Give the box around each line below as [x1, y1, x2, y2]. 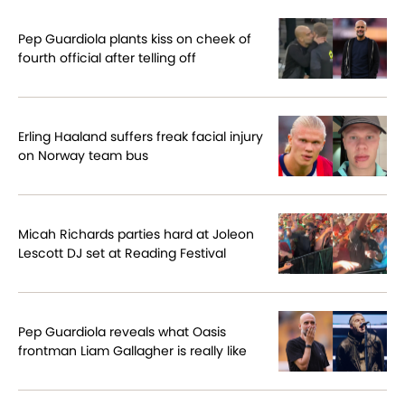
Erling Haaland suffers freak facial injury [18, 127, 263, 146]
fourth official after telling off [18, 48, 196, 67]
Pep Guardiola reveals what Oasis [18, 322, 226, 341]
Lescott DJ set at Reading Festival [18, 243, 226, 262]
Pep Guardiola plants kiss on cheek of [18, 29, 251, 48]
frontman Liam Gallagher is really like [18, 341, 247, 360]
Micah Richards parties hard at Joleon [18, 224, 254, 243]
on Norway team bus [18, 146, 148, 165]
